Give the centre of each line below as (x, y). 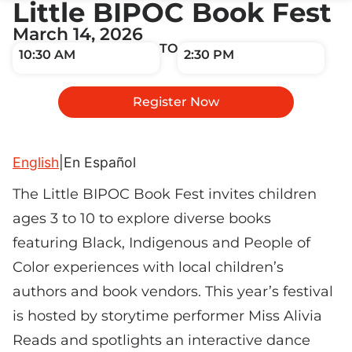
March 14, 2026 (78, 34)
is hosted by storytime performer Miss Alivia (167, 315)
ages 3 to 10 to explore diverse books (142, 218)
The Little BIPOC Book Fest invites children (165, 194)
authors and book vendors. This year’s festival (173, 291)
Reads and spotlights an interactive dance (161, 340)
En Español (100, 162)
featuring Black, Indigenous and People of (161, 242)
